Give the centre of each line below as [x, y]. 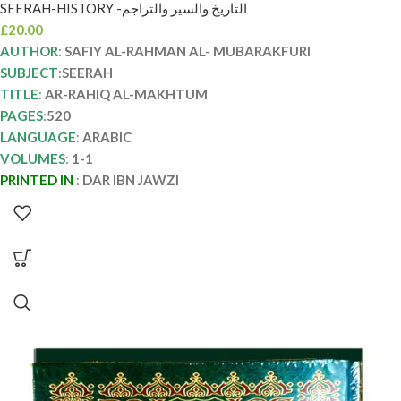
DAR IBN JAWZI [131, 179]
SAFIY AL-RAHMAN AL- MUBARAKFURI [188, 51]
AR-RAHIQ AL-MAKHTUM [126, 94]
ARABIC [106, 137]
